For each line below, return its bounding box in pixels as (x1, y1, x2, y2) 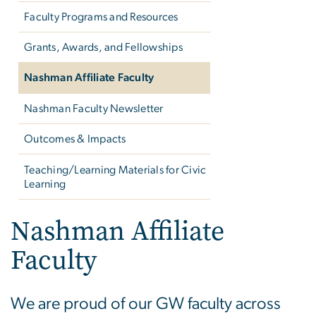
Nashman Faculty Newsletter (24, 102, 164, 114)
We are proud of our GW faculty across (11, 295, 281, 312)
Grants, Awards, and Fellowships (24, 42, 183, 54)
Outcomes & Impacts (24, 133, 126, 145)
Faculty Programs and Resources (24, 11, 178, 23)
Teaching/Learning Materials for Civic (24, 164, 207, 176)
